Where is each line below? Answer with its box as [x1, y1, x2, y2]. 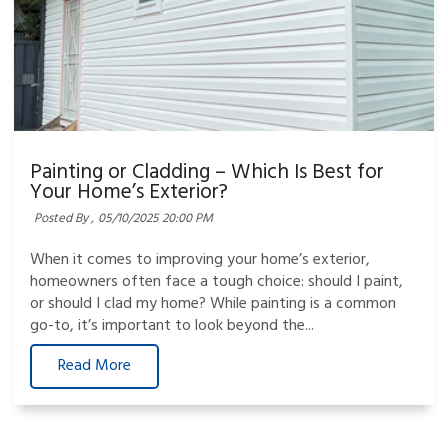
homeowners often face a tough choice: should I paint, [30, 269, 404, 296]
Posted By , [34, 207, 95, 229]
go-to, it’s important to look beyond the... [30, 313, 315, 340]
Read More [58, 353, 132, 380]
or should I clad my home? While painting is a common [30, 291, 397, 318]
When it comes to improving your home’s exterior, [30, 247, 371, 274]
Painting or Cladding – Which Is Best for [30, 155, 385, 189]
